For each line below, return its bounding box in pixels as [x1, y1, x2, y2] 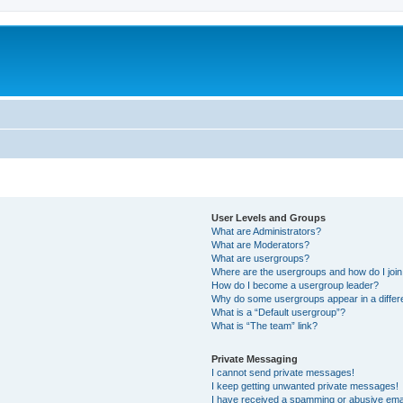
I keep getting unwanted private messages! [211, 380, 399, 391]
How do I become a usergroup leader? [211, 279, 380, 291]
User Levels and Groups [211, 211, 327, 223]
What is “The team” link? [211, 319, 318, 331]
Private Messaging [211, 353, 299, 364]
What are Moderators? [211, 238, 310, 250]
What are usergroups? [211, 252, 310, 264]
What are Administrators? [211, 225, 322, 237]
